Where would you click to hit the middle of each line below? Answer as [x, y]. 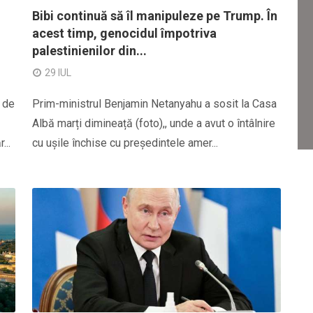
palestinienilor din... [89, 51]
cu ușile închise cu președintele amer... [125, 143]
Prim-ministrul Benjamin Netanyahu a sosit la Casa [154, 104]
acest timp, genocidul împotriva [124, 33]
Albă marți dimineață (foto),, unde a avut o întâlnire [154, 123]
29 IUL [58, 73]
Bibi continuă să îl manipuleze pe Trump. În [155, 16]
